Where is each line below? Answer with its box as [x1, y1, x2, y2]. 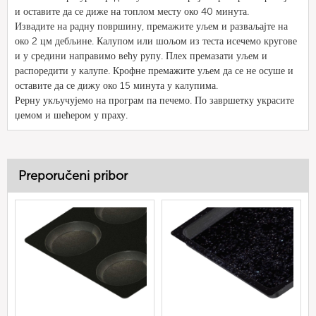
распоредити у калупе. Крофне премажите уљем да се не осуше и [15, 64, 293, 77]
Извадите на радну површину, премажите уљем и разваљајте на [15, 20, 288, 32]
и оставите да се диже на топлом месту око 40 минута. [15, 5, 249, 18]
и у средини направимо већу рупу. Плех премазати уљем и [15, 49, 267, 62]
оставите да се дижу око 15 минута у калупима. [15, 79, 218, 92]
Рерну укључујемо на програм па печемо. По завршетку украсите [15, 94, 294, 107]
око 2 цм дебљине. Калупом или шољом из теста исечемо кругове [15, 35, 297, 47]
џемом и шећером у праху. [15, 109, 128, 121]
